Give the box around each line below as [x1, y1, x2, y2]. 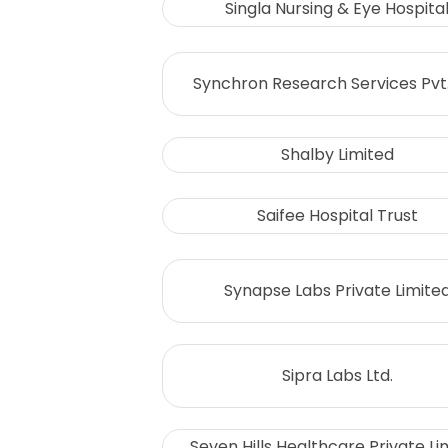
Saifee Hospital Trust [256, 204, 418, 228]
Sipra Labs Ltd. [281, 364, 393, 387]
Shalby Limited [280, 143, 394, 167]
